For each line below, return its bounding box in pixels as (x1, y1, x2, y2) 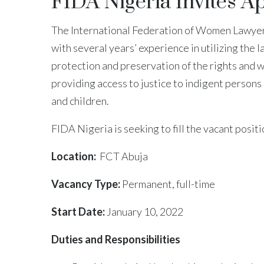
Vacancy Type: (51, 177, 122, 190)
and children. (51, 94, 109, 107)
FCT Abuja (100, 149, 148, 163)
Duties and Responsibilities (51, 232, 180, 246)
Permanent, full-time (122, 177, 215, 190)
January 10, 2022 (107, 204, 183, 218)
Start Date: (51, 204, 107, 218)
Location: (51, 149, 100, 163)
